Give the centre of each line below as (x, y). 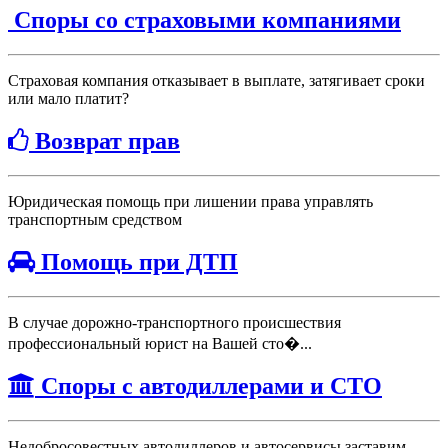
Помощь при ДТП (139, 261)
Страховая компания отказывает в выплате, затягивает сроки (216, 80)
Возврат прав (107, 140)
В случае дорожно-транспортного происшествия (174, 322)
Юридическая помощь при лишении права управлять (190, 201)
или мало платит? (68, 98)
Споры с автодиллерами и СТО (211, 386)
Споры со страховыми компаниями (207, 19)
